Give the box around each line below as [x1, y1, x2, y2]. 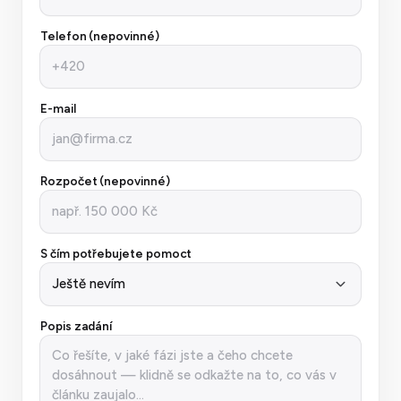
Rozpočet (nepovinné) [40, 173, 170, 188]
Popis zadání [40, 318, 113, 333]
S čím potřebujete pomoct [40, 245, 192, 260]
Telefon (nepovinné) [40, 28, 159, 43]
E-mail [40, 100, 76, 115]
